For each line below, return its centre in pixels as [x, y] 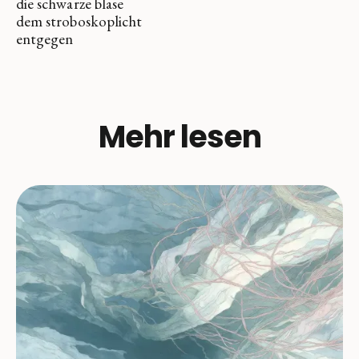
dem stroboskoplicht [79, 22]
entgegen [45, 39]
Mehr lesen [179, 137]
